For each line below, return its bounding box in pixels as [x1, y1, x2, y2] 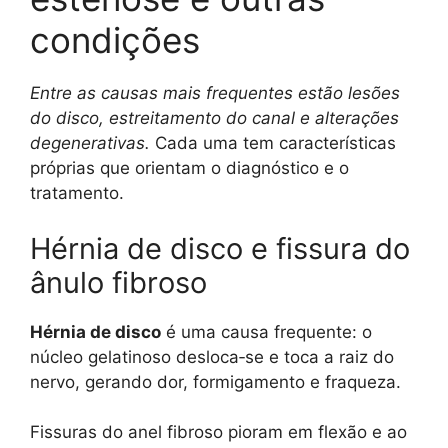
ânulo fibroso [30, 264, 207, 300]
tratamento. [30, 183, 124, 204]
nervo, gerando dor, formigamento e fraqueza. [30, 371, 401, 392]
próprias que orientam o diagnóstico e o [30, 158, 349, 179]
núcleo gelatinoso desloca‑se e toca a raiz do [30, 346, 394, 367]
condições [30, 19, 200, 62]
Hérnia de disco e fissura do [30, 230, 410, 266]
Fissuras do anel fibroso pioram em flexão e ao [30, 422, 407, 443]
